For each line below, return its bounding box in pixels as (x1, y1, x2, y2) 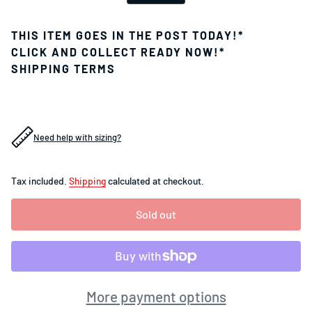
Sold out (136, 207, 176, 221)
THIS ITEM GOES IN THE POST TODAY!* (11, 28, 244, 42)
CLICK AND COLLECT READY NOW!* (11, 45, 225, 58)
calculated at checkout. (106, 174, 204, 187)
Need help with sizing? (33, 131, 121, 143)
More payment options (86, 288, 226, 306)
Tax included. (11, 174, 69, 187)
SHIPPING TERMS (11, 61, 116, 75)
